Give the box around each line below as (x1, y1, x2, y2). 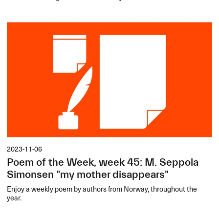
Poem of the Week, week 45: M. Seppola (7, 156, 199, 169)
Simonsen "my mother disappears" (7, 169, 169, 181)
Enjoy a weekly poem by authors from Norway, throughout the (7, 183, 197, 195)
